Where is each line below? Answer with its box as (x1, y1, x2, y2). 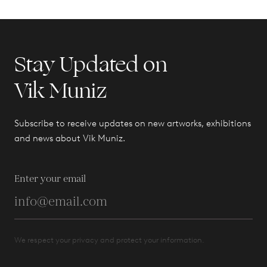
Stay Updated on (14, 48, 167, 80)
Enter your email (14, 172, 86, 186)
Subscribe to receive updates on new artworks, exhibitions (14, 117, 251, 129)
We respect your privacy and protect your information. (14, 235, 204, 244)
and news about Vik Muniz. (14, 132, 125, 144)
